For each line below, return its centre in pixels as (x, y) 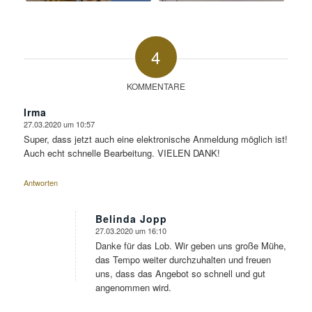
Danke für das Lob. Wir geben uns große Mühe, (190, 245)
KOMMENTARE (156, 86)
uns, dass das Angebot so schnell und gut (180, 273)
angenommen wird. (133, 287)
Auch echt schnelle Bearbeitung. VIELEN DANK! (122, 153)
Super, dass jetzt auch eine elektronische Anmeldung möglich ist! (155, 139)
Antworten (40, 182)
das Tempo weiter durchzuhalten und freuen (183, 259)
